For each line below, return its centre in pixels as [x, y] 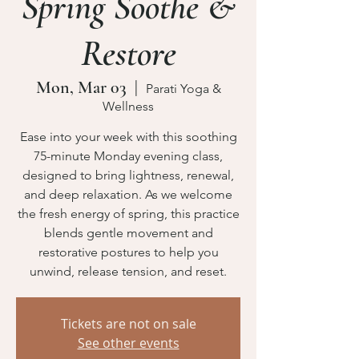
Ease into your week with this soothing [128, 137]
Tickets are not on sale [128, 324]
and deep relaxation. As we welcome [128, 194]
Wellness [128, 106]
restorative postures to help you [128, 252]
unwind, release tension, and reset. [128, 271]
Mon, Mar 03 [81, 87]
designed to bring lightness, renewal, [128, 175]
